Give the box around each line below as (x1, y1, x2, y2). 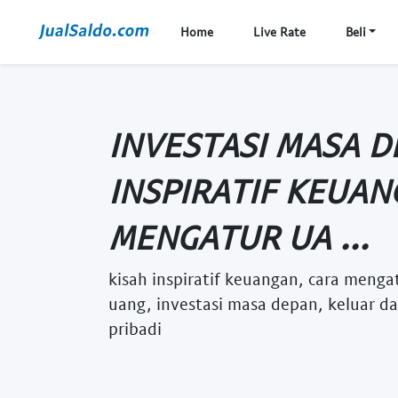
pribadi (108, 317, 162, 338)
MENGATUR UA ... (108, 216, 369, 257)
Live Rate (252, 24, 306, 39)
